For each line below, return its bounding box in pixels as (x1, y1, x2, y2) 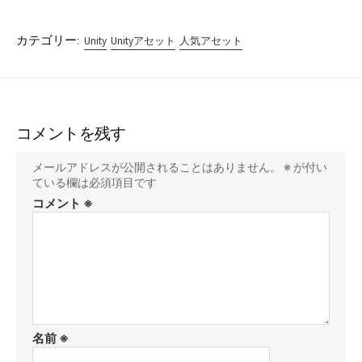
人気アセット (179, 33, 243, 48)
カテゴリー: (16, 32, 79, 48)
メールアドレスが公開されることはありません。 (32, 159, 281, 175)
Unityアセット (111, 33, 176, 48)
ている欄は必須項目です (32, 175, 157, 190)
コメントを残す (16, 123, 126, 143)
